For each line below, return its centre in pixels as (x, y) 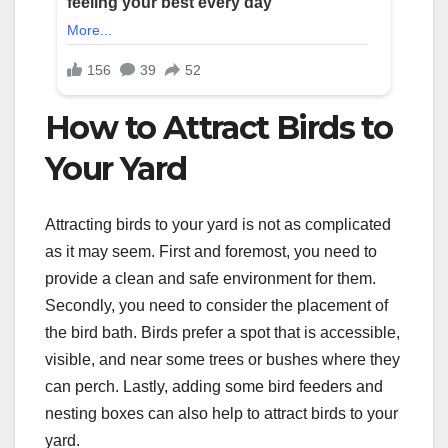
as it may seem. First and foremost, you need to (211, 252)
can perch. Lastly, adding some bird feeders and (214, 387)
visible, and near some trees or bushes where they (222, 360)
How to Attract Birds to (219, 127)
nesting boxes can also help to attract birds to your (221, 414)
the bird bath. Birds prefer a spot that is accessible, (222, 333)
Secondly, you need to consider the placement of (216, 306)
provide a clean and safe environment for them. (210, 279)
